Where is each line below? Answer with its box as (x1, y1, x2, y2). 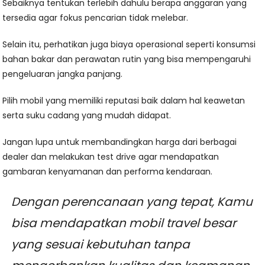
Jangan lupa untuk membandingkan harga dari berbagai (2, 136, 237, 148)
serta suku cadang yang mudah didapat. (2, 109, 172, 122)
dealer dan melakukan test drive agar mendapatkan (2, 151, 219, 163)
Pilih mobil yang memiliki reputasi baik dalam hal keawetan (2, 95, 245, 107)
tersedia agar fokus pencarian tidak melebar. (2, 12, 189, 24)
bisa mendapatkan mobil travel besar (11, 215, 237, 232)
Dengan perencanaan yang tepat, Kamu (11, 193, 253, 211)
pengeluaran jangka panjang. (2, 68, 123, 80)
